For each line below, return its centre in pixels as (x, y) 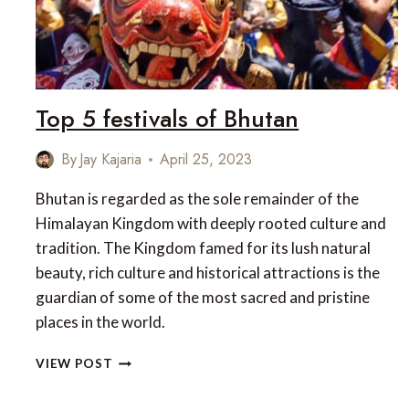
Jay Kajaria (111, 160)
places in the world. (101, 322)
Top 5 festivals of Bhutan (168, 119)
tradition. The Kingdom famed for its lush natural (204, 248)
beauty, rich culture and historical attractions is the (208, 273)
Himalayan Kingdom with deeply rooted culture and (211, 224)
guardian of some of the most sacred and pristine (203, 298)
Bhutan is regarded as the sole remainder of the (198, 199)
